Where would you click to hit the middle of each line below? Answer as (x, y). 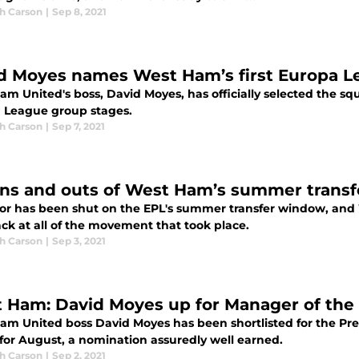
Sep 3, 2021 (79, 241)
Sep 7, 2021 (79, 126)
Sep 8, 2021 (79, 12)
